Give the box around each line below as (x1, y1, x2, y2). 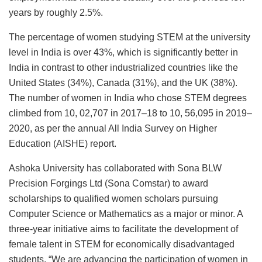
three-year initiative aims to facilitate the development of (9, 224, 238, 235)
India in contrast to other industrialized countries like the (9, 63, 238, 73)
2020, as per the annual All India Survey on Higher (9, 123, 217, 134)
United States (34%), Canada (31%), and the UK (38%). (9, 78, 237, 88)
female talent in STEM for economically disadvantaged (9, 239, 235, 250)
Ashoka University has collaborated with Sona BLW (9, 163, 222, 174)
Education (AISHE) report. (9, 139, 116, 149)
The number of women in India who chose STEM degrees (9, 93, 247, 104)
